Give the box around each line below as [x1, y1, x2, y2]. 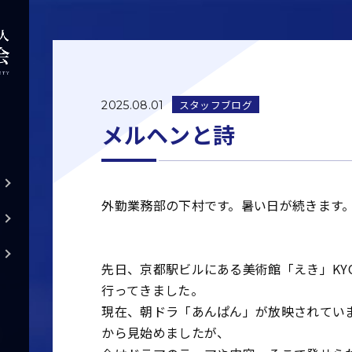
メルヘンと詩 [101, 119, 236, 151]
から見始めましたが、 [101, 323, 230, 343]
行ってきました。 [101, 280, 203, 300]
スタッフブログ [178, 97, 252, 112]
